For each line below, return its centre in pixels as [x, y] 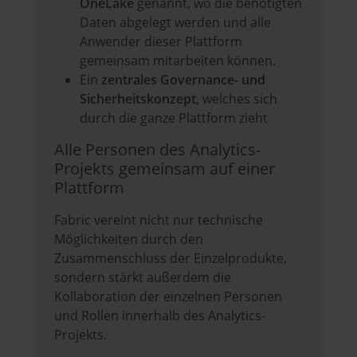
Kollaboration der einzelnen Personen [168, 297]
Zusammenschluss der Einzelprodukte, [171, 259]
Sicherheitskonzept [138, 99]
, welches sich [237, 99]
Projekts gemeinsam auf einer [165, 169]
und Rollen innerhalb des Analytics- [160, 316]
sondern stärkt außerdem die [143, 278]
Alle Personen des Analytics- [157, 150]
